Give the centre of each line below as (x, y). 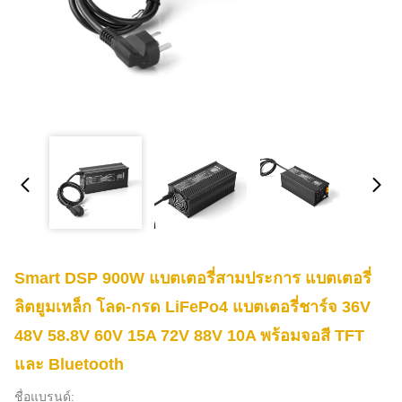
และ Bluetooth (69, 364)
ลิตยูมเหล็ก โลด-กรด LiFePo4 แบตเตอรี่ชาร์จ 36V (192, 307)
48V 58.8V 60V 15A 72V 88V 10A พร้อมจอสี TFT (189, 336)
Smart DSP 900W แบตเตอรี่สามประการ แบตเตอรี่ (193, 278)
